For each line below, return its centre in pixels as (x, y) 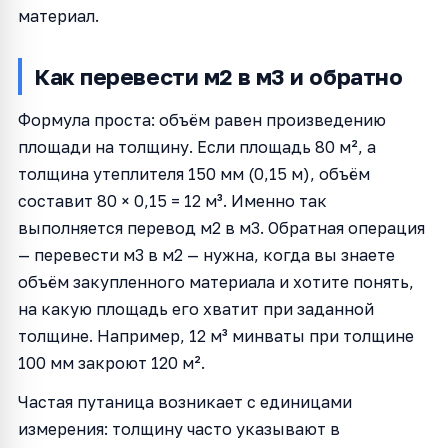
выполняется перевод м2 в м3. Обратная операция (221, 227)
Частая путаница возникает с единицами (185, 401)
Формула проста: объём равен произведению (202, 119)
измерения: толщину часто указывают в (179, 428)
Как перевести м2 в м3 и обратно (218, 76)
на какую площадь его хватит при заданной (196, 308)
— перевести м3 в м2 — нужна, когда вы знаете (206, 254)
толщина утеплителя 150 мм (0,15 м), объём (194, 173)
